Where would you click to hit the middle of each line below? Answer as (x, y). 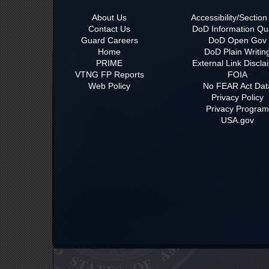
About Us (109, 17)
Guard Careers (109, 40)
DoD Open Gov (238, 40)
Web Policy (109, 86)
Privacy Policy (238, 97)
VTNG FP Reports (109, 74)
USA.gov (238, 120)
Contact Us (109, 29)
